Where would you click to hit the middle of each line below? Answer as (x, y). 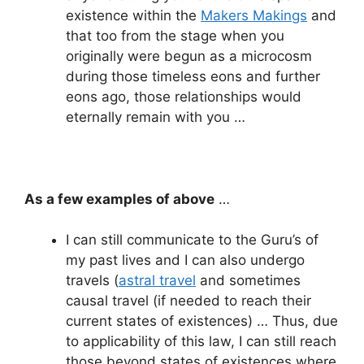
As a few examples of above (119, 199)
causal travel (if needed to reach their (188, 301)
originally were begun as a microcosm (189, 56)
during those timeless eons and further (193, 76)
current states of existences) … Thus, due (202, 321)
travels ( (92, 281)
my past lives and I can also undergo (185, 260)
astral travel (157, 281)
